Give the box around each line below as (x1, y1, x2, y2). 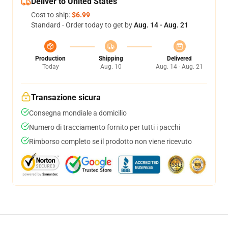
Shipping (98, 55, 123, 62)
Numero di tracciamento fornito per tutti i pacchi (29, 123, 180, 131)
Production (35, 55, 66, 62)
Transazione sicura (31, 93, 101, 102)
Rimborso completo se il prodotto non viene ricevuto (29, 137, 192, 146)
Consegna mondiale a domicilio (29, 109, 127, 117)
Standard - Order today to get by (31, 21, 134, 29)
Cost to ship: (31, 11, 72, 19)
